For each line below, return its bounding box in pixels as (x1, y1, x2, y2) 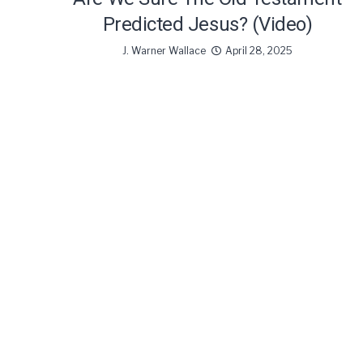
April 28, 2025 (225, 44, 293, 57)
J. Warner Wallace (122, 44, 206, 57)
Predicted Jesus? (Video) (102, 12, 313, 36)
